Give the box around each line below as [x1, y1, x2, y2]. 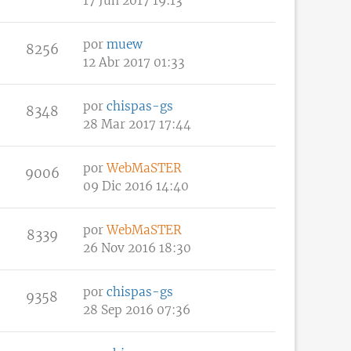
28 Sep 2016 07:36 [83, 302, 190, 317]
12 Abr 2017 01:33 [83, 54, 185, 70]
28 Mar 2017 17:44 [83, 116, 191, 132]
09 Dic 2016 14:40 [83, 178, 189, 194]
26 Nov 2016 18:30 [83, 240, 191, 255]
